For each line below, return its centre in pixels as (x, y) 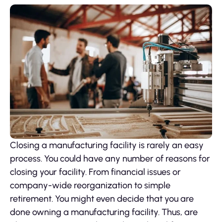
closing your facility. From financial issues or (95, 172)
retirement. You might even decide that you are (102, 199)
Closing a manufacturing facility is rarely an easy (107, 145)
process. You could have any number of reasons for (110, 159)
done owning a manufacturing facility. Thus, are (104, 212)
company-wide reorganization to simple (90, 186)
